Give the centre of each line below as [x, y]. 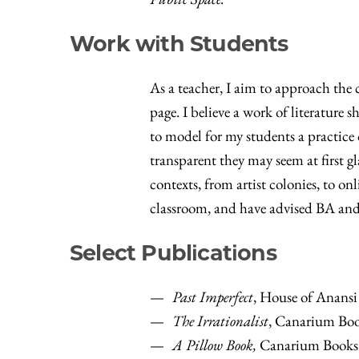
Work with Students [179, 43]
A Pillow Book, [214, 345]
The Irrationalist [220, 321]
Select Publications [173, 252]
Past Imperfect [212, 297]
